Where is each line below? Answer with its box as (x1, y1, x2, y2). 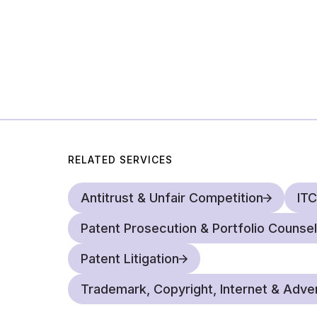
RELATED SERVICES (68, 154, 173, 166)
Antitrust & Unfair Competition (81, 190, 263, 205)
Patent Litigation (81, 251, 179, 266)
